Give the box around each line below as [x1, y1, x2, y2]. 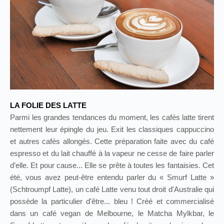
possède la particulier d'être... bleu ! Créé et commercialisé [10, 197, 214, 206]
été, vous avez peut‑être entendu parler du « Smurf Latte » [10, 173, 214, 182]
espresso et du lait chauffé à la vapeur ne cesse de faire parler [10, 149, 214, 158]
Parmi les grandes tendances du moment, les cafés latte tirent [10, 113, 214, 122]
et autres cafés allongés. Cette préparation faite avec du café [10, 137, 214, 146]
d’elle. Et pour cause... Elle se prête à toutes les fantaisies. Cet [10, 161, 214, 170]
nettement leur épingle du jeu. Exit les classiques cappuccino [10, 125, 214, 134]
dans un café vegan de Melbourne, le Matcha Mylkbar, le [10, 209, 214, 218]
